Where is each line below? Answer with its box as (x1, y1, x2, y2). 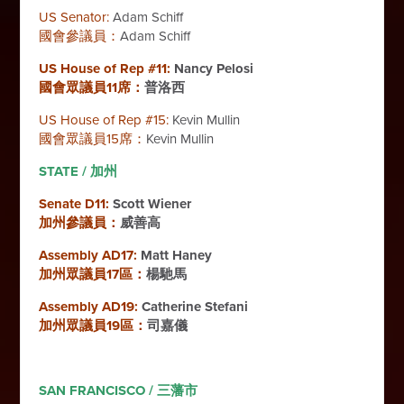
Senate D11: (39, 195, 114, 212)
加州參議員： (39, 214, 121, 231)
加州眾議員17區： (39, 265, 147, 282)
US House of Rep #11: (39, 60, 171, 77)
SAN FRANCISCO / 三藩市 (39, 381, 198, 399)
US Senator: (39, 8, 114, 25)
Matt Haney (141, 246, 213, 263)
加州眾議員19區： (39, 317, 148, 334)
